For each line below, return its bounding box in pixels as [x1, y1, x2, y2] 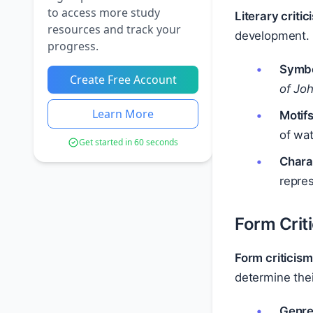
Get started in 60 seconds [79, 136, 178, 148]
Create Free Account [69, 72, 177, 87]
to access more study [48, 5, 160, 20]
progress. [48, 38, 99, 54]
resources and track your [48, 22, 181, 37]
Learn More [92, 106, 154, 122]
